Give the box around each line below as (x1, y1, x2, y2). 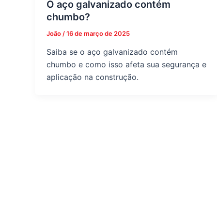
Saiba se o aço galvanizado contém (46, 47, 178, 57)
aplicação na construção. (46, 72, 139, 82)
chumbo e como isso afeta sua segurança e (46, 60, 206, 70)
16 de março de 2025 (66, 30, 130, 38)
